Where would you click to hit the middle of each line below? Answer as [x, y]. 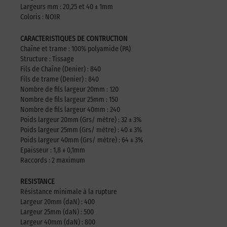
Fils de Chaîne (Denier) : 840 [61, 69]
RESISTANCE [37, 182]
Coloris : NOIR [40, 17]
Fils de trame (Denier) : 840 [60, 79]
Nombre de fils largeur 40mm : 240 [70, 109]
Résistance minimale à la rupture [69, 192]
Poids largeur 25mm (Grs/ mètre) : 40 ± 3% [81, 130]
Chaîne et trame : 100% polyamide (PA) [75, 49]
